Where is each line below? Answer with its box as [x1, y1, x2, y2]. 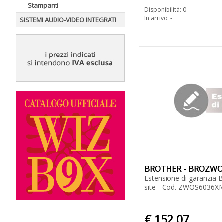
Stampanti [28, 1, 58, 10]
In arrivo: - [144, 14, 172, 23]
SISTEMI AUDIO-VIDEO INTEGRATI [20, 15, 116, 24]
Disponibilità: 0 [144, 5, 186, 14]
